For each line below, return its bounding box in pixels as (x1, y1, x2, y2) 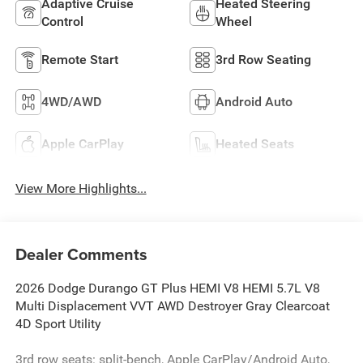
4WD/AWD (41, 94, 101, 110)
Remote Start (41, 52, 118, 68)
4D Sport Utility (15, 316, 101, 332)
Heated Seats (216, 136, 294, 152)
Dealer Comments (15, 242, 147, 267)
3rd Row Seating (216, 52, 311, 68)
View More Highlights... (15, 180, 147, 196)
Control (41, 14, 83, 30)
